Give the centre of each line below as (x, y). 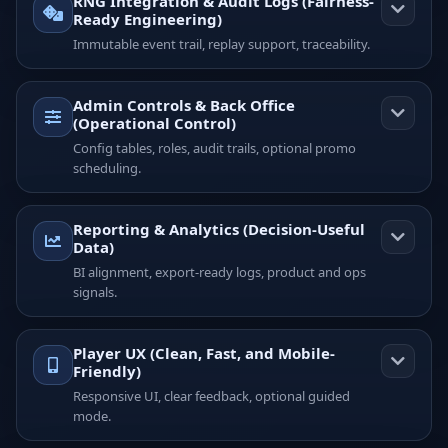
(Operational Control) (154, 122)
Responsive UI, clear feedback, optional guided (211, 395)
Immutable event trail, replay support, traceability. (221, 43)
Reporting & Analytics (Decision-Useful (219, 228)
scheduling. (107, 167)
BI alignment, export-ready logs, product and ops (219, 271)
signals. (95, 291)
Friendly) (107, 370)
